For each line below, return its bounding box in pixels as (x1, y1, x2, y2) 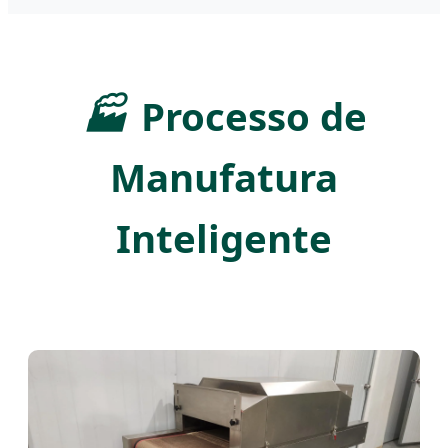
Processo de (140, 89, 367, 142)
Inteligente (116, 211, 332, 264)
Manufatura (110, 150, 338, 203)
